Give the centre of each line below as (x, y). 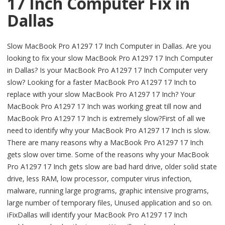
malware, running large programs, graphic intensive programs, (108, 191)
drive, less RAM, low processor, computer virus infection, (99, 179)
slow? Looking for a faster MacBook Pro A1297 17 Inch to (102, 82)
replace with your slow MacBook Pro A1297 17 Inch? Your (101, 94)
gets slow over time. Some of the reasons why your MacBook (108, 155)
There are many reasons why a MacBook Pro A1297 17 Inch (105, 143)
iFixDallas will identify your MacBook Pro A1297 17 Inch (97, 215)
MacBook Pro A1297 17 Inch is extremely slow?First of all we (106, 119)
